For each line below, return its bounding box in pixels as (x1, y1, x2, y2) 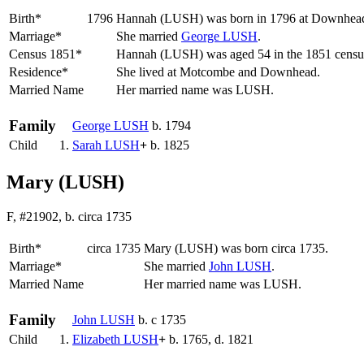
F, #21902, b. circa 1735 (6, 210, 132, 224)
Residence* (9, 65, 68, 80)
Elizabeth (72, 332, 123, 347)
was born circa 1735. (218, 241, 331, 256)
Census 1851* (9, 47, 82, 62)
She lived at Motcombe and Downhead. (116, 65, 323, 80)
